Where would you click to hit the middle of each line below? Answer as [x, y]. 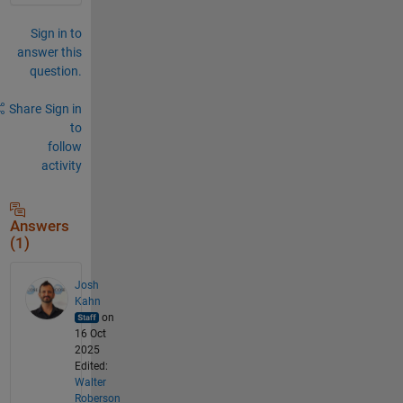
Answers [39, 226]
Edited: [91, 366]
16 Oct [90, 333]
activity [61, 165]
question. [55, 71]
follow [64, 146]
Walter [90, 382]
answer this [49, 52]
